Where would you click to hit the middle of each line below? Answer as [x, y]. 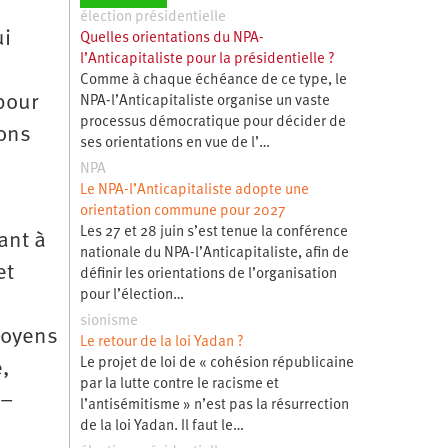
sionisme [108, 321]
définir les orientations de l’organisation [208, 274]
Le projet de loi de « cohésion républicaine [216, 363]
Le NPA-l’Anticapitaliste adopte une [194, 190]
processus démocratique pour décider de [212, 122]
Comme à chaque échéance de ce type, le [213, 80]
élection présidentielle [152, 17]
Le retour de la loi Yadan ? [161, 342]
